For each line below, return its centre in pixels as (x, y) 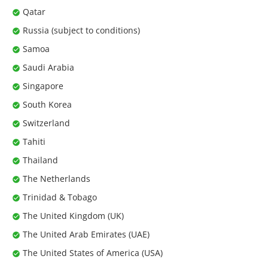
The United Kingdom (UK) (73, 215)
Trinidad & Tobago (60, 197)
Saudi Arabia (48, 67)
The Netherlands (57, 178)
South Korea (47, 104)
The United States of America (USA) (93, 252)
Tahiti (34, 141)
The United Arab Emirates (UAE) (86, 234)
